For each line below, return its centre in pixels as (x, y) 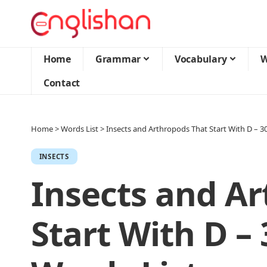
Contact (62, 83)
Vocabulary (201, 59)
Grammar (118, 59)
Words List (80, 129)
